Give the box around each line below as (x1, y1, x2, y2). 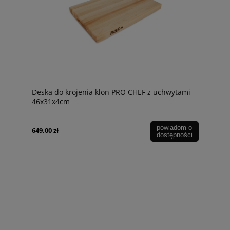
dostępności (156, 131, 193, 139)
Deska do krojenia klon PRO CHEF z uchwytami (32, 87, 190, 97)
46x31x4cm (32, 96, 70, 106)
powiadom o (157, 124, 193, 132)
